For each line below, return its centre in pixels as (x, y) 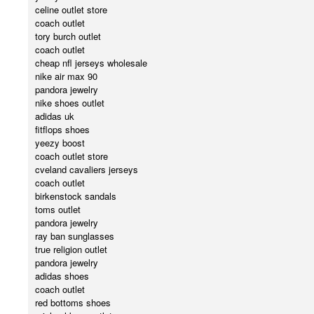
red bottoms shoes (73, 303)
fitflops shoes (62, 130)
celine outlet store (71, 10)
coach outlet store (71, 156)
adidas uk (55, 116)
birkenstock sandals (76, 196)
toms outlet (58, 210)
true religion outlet (71, 250)
